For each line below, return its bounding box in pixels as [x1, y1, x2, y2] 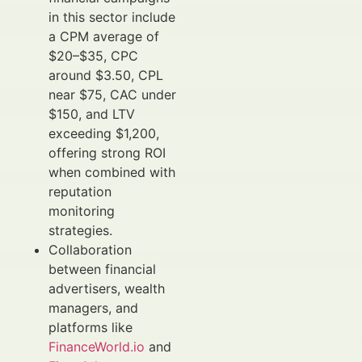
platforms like [48, 319, 133, 335]
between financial [48, 261, 156, 277]
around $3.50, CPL [48, 67, 163, 83]
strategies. [48, 222, 112, 238]
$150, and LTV [48, 106, 135, 122]
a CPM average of [48, 28, 159, 44]
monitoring [48, 203, 115, 219]
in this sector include [48, 9, 175, 25]
